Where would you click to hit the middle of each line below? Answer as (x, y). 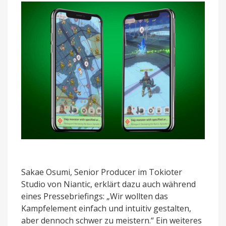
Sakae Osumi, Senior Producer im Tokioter (102, 172)
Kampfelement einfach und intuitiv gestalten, (106, 208)
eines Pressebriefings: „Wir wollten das (95, 196)
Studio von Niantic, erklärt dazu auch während (108, 184)
